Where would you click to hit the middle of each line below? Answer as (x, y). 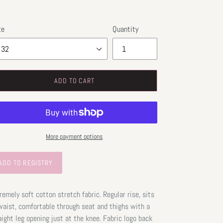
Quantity (125, 29)
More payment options (74, 137)
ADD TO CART (74, 80)
